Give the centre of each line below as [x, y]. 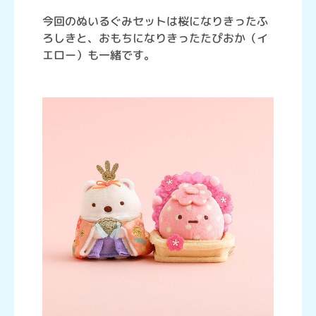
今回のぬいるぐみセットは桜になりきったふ [155, 22]
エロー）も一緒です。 [99, 55]
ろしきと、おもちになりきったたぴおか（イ [155, 38]
